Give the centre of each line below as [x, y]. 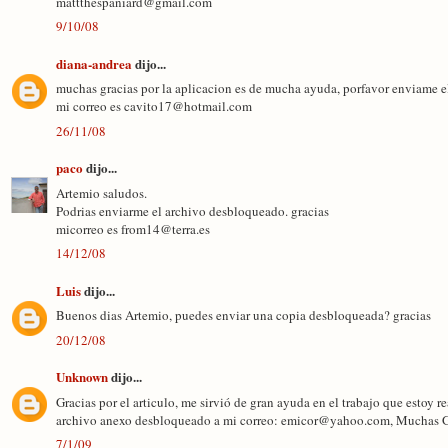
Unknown [82, 376]
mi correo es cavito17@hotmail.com [154, 106]
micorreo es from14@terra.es [133, 228]
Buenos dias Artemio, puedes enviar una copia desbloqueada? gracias [243, 315]
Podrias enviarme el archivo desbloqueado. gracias [192, 210]
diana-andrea [94, 63]
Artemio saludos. [101, 192]
